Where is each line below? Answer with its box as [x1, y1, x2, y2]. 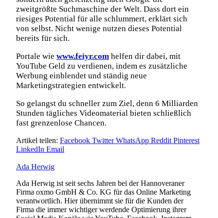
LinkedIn [16, 145, 44, 154]
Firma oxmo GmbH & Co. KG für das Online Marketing [16, 188, 191, 197]
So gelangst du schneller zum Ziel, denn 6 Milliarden [16, 99, 198, 109]
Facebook [60, 136, 90, 145]
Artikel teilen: [16, 136, 58, 145]
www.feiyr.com [56, 52, 109, 61]
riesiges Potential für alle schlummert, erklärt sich [16, 14, 187, 24]
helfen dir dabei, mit [109, 52, 181, 61]
